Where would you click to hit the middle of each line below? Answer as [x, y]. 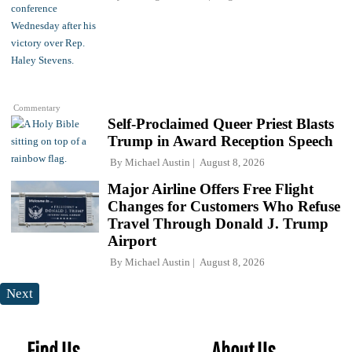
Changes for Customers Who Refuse [224, 207]
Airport [132, 241]
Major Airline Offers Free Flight [211, 189]
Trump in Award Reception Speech [220, 141]
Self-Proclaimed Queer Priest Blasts [221, 124]
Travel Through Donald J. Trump [218, 224]
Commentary [37, 108]
